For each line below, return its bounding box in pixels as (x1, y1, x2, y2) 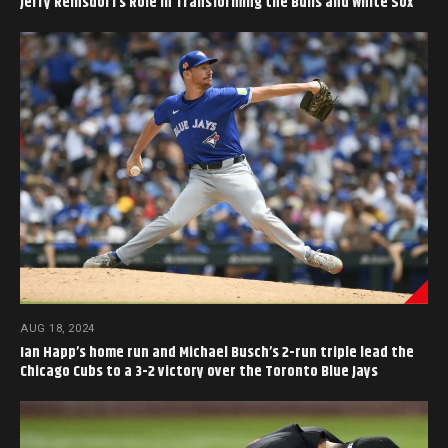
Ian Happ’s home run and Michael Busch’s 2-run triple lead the (20, 340, 414, 364)
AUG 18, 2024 (20, 321, 95, 335)
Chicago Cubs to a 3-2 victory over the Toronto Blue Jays (20, 359, 378, 383)
